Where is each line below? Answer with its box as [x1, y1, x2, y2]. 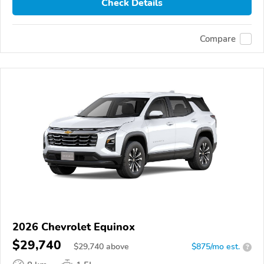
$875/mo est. [192, 241, 240, 253]
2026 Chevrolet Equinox [12, 220, 135, 235]
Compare [200, 32, 236, 45]
